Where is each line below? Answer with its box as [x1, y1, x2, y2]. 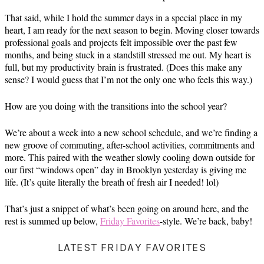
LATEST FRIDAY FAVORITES [57, 241, 207, 254]
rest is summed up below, [5, 214, 100, 227]
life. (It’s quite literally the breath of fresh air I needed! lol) [5, 176, 219, 188]
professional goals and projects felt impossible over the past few [5, 36, 237, 48]
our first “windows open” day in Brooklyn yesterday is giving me [5, 163, 246, 176]
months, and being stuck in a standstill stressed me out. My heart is [5, 48, 251, 61]
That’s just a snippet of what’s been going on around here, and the [5, 202, 249, 214]
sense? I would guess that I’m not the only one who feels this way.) [5, 73, 252, 85]
